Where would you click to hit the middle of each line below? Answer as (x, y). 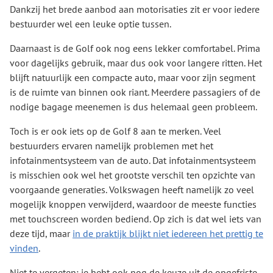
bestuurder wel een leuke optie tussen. (90, 24)
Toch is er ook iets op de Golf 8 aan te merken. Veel (115, 131)
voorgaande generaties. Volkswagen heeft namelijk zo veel (132, 190)
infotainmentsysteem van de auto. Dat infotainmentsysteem (133, 160)
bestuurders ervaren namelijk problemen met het (112, 146)
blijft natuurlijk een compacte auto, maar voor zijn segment (133, 77)
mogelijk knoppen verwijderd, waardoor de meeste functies (133, 204)
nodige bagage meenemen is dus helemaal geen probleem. (134, 107)
